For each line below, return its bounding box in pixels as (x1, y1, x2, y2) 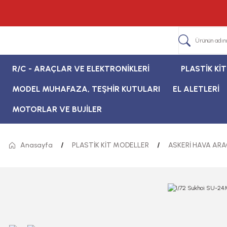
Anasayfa (20, 141, 53, 149)
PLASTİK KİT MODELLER (72, 141, 149, 149)
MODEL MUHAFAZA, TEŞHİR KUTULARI (12, 84, 160, 94)
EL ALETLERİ (173, 84, 219, 94)
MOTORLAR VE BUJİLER (12, 104, 102, 114)
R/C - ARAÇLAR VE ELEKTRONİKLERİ (12, 64, 149, 73)
